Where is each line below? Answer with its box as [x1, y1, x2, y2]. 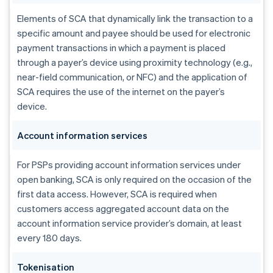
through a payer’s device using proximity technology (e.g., [17, 56, 252, 69]
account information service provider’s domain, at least [17, 217, 242, 230]
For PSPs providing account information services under [17, 158, 241, 171]
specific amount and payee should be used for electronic [17, 27, 250, 40]
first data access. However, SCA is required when [17, 188, 217, 200]
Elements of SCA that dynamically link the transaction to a [17, 12, 253, 25]
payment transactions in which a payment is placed [17, 41, 225, 54]
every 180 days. [17, 232, 82, 244]
